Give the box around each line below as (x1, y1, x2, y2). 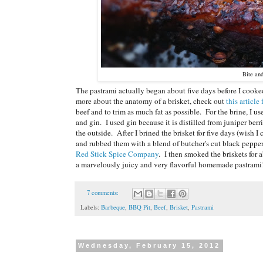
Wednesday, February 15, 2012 (78, 242, 221, 249)
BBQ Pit (129, 203, 150, 211)
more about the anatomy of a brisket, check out (76, 96, 226, 107)
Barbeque (101, 203, 125, 211)
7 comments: (86, 188, 120, 197)
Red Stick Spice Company (76, 149, 159, 160)
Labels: (80, 203, 101, 211)
